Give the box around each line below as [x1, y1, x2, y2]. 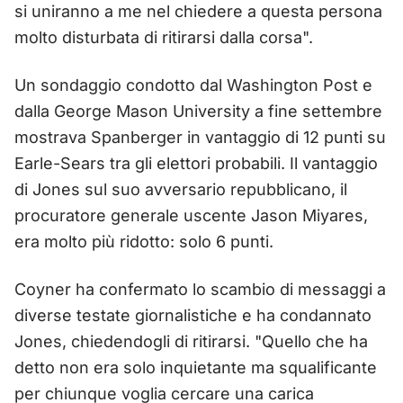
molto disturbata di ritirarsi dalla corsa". [14, 27, 313, 47]
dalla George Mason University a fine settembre [14, 101, 382, 121]
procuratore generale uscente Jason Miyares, [14, 205, 368, 225]
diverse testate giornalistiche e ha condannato [14, 305, 372, 325]
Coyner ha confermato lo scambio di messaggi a [14, 279, 386, 299]
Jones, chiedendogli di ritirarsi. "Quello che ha [14, 331, 368, 351]
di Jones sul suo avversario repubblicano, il [14, 179, 347, 199]
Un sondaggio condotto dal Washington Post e [14, 75, 372, 94]
